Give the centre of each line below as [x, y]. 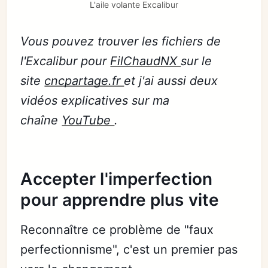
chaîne [41, 121]
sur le [197, 61]
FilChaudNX [146, 61]
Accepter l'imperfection [116, 179]
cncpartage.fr [84, 81]
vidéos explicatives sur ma [95, 101]
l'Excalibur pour [66, 61]
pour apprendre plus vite [120, 200]
